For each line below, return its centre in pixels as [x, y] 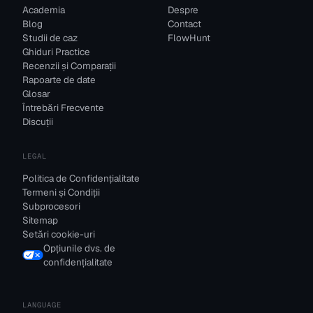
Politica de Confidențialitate [81, 178]
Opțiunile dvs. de [79, 248]
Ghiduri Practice [56, 52]
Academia [44, 10]
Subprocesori [51, 206]
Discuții [38, 122]
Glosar [36, 94]
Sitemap [40, 220]
